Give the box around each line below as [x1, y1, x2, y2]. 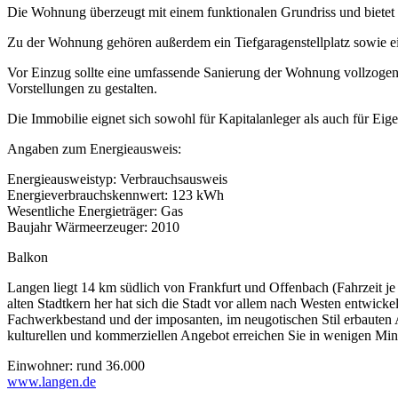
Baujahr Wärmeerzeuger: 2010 [7, 219, 179, 235]
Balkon [7, 249, 48, 265]
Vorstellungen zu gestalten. [7, 80, 157, 96]
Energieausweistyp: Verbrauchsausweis [7, 171, 227, 187]
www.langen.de [7, 373, 96, 389]
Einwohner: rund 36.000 [7, 357, 145, 373]
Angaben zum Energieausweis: [7, 140, 181, 156]
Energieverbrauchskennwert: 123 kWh [7, 187, 224, 203]
